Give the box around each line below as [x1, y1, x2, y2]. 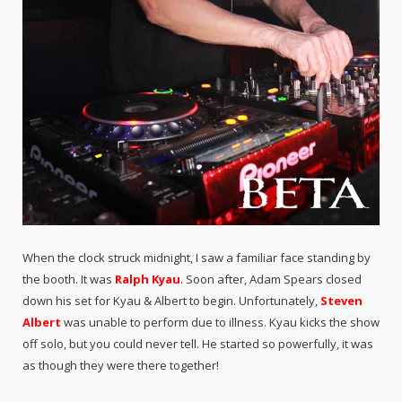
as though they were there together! [22, 357, 219, 374]
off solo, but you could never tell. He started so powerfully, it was [22, 336, 373, 353]
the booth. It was [22, 271, 115, 288]
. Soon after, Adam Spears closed [180, 271, 362, 288]
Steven [320, 293, 363, 310]
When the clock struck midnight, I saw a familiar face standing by [22, 249, 371, 267]
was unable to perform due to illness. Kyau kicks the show [61, 314, 380, 331]
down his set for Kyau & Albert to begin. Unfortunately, [22, 293, 320, 310]
